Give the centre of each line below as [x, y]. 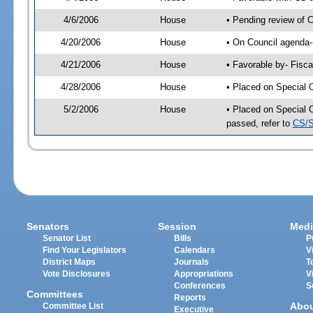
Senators [48, 227]
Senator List [67, 239]
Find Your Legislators [85, 250]
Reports [190, 298]
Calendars [195, 250]
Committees [55, 294]
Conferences [200, 286]
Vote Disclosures [77, 274]
